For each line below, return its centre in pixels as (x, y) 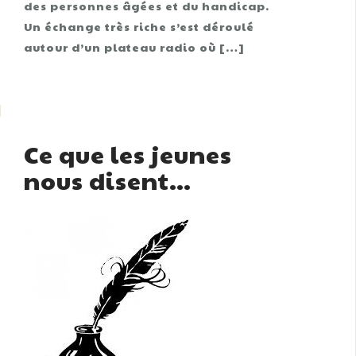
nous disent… (108, 180)
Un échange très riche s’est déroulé (139, 26)
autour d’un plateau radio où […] (134, 47)
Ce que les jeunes (128, 154)
